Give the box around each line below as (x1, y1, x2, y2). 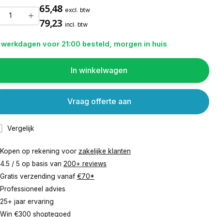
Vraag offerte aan (67, 96, 131, 107)
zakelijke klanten (78, 147, 131, 155)
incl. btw (64, 20, 88, 28)
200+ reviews (63, 160, 107, 168)
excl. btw (64, 6, 90, 14)
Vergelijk (7, 124, 35, 132)
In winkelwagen (71, 65, 128, 76)
